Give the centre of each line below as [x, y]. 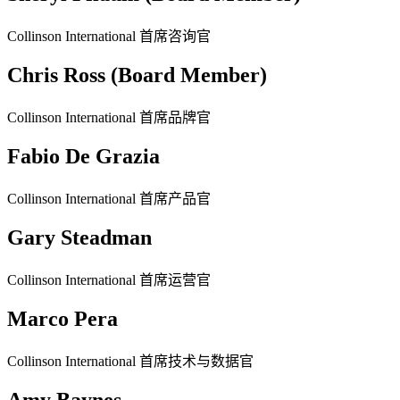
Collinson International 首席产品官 [109, 198]
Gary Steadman [79, 237]
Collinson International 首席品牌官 [109, 118]
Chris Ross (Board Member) [137, 75]
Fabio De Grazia [83, 157]
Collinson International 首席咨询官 [109, 37]
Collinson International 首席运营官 [109, 279]
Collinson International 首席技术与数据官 [130, 361]
